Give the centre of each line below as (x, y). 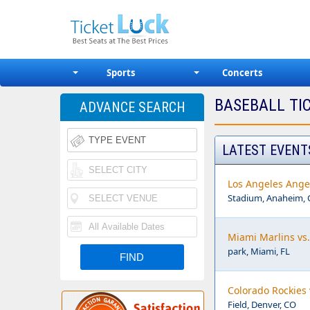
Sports (121, 73)
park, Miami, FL (259, 251)
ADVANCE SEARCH (132, 107)
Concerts (243, 73)
